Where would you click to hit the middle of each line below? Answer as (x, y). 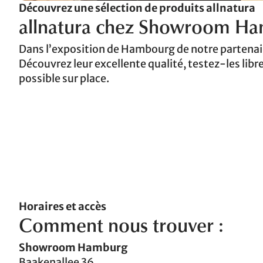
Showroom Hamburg (73, 247)
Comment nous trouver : (121, 227)
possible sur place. (64, 78)
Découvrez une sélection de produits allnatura (137, 8)
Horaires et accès (63, 206)
